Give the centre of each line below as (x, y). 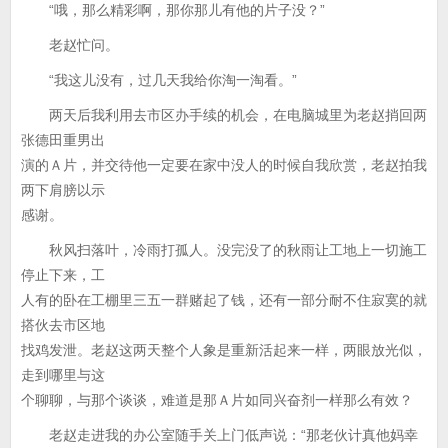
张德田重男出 (63, 140)
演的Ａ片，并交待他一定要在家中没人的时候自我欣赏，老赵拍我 (224, 165)
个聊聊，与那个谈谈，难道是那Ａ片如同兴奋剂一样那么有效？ (217, 400)
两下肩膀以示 (63, 190)
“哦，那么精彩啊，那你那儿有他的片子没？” (173, 10)
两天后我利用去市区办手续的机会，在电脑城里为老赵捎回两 (224, 115)
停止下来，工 (63, 275)
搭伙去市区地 (63, 325)
